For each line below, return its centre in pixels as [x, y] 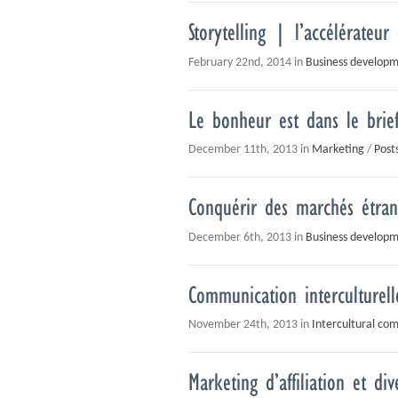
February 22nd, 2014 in [247, 62]
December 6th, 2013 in [247, 237]
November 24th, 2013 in [250, 325]
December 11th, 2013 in [250, 150]
